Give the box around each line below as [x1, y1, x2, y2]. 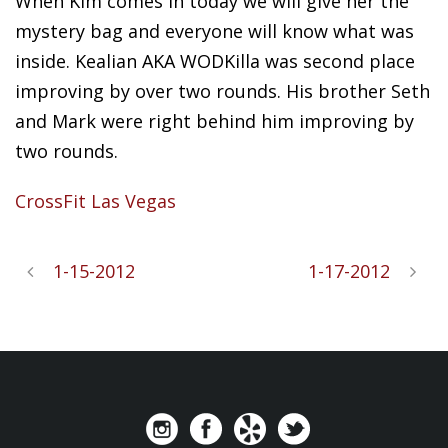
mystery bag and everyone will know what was [15, 19, 414, 43]
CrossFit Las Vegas [15, 189, 176, 213]
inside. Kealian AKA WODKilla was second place [15, 49, 415, 73]
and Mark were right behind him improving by [15, 109, 414, 133]
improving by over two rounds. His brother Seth [15, 79, 430, 103]
